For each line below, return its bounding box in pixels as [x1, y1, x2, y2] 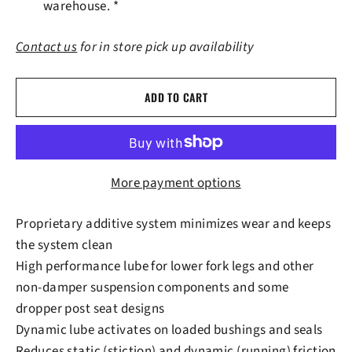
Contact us [16, 38, 78, 57]
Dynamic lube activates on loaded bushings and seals [16, 321, 323, 340]
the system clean [16, 236, 113, 255]
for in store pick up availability [77, 38, 255, 57]
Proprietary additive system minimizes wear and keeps [16, 214, 332, 234]
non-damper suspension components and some [16, 278, 289, 298]
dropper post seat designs [16, 299, 165, 319]
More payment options [111, 174, 241, 193]
